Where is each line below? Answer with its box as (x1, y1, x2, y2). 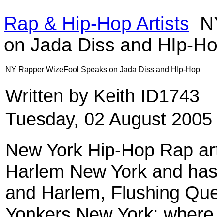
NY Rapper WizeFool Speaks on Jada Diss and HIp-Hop (5, 65, 200, 74)
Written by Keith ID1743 (5, 85, 205, 106)
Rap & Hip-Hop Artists (4, 13, 189, 34)
